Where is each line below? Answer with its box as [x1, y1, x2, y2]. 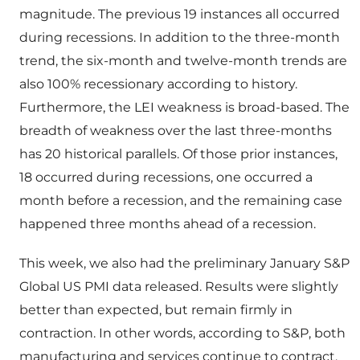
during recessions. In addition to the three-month [19, 30, 340, 46]
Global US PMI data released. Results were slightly [19, 279, 338, 295]
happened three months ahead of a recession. [19, 216, 316, 232]
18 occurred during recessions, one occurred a [19, 170, 313, 186]
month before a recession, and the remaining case [19, 193, 342, 209]
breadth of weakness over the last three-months [19, 123, 332, 139]
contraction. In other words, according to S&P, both [19, 325, 346, 342]
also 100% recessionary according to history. [19, 76, 297, 92]
